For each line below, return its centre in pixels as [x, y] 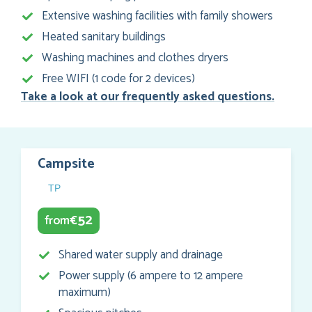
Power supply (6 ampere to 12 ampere [151, 276]
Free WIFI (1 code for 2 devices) [118, 79]
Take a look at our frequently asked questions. [148, 97]
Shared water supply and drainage [141, 255]
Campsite [66, 164]
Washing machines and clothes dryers [135, 58]
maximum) [85, 293]
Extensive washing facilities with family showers [157, 16]
